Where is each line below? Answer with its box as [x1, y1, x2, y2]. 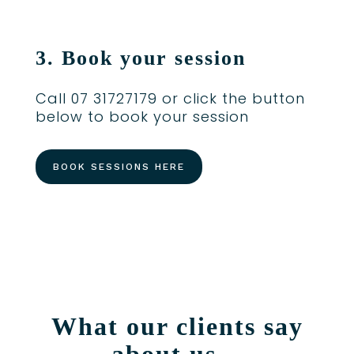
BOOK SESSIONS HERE [52, 161, 185, 173]
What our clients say [51, 312, 303, 341]
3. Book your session [35, 47, 246, 70]
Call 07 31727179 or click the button [35, 88, 305, 109]
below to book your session [35, 107, 249, 127]
